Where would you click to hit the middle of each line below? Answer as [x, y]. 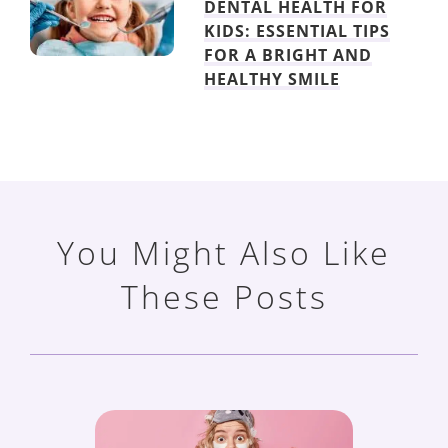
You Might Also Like [224, 252]
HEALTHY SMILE [272, 78]
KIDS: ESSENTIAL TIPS [297, 30]
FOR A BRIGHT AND [288, 54]
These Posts [224, 296]
